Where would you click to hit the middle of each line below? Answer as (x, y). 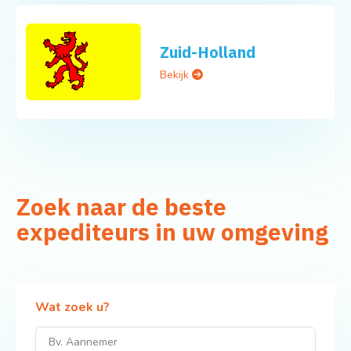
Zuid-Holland (208, 52)
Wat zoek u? (72, 308)
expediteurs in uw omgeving (172, 232)
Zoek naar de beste (121, 207)
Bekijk (176, 74)
